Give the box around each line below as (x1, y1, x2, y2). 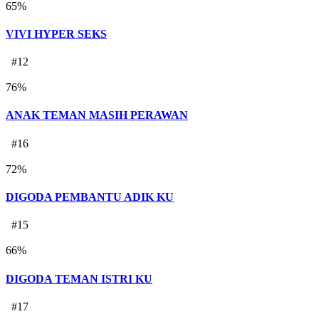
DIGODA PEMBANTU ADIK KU (6, 191, 174, 203)
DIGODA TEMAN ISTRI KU (6, 272, 152, 285)
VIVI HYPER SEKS (6, 27, 107, 40)
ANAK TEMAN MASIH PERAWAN (6, 109, 188, 122)
